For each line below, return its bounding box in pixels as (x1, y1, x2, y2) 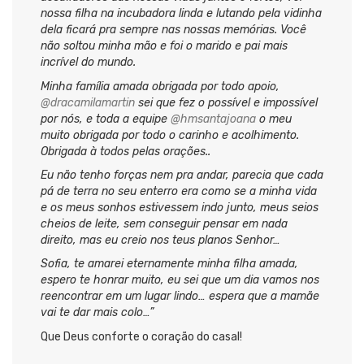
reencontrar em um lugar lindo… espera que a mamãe (41, 289, 319, 304)
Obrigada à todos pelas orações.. (41, 144, 210, 158)
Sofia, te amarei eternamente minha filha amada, (41, 257, 298, 271)
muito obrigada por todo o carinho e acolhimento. (41, 128, 299, 142)
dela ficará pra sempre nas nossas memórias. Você (41, 23, 306, 37)
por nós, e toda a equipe (41, 111, 171, 126)
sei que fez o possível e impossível (135, 95, 318, 110)
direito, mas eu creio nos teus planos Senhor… (41, 233, 280, 248)
